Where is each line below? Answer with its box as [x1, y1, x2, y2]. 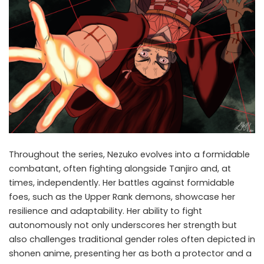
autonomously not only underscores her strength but [9, 219, 237, 232]
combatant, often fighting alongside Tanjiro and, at [9, 163, 231, 175]
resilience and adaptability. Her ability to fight [9, 205, 202, 217]
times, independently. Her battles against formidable [9, 177, 235, 189]
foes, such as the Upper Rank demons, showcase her [9, 191, 235, 203]
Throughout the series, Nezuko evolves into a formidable [9, 148, 250, 161]
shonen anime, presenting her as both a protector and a [9, 247, 252, 260]
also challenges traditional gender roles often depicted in [9, 233, 255, 246]
